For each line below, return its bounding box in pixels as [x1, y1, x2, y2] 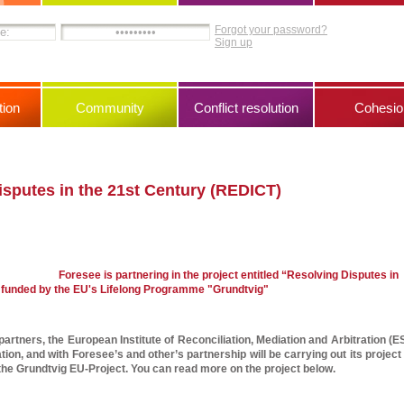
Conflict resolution [193, 100, 298, 115]
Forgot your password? [215, 23, 327, 36]
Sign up [215, 36, 252, 49]
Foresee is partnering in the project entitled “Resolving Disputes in [59, 269, 399, 281]
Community [75, 100, 144, 115]
